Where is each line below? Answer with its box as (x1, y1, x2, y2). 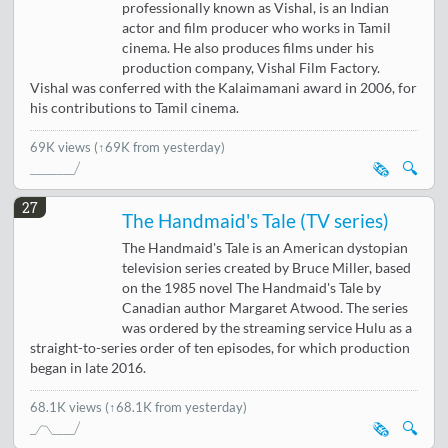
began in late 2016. (30, 359, 147, 376)
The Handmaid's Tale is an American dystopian (122, 239, 409, 256)
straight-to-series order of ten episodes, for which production (30, 339, 411, 356)
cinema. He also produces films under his (122, 40, 375, 57)
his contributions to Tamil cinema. (30, 100, 240, 117)
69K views (30, 139, 95, 156)
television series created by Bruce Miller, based (122, 259, 412, 276)
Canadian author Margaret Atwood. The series (122, 299, 409, 316)
